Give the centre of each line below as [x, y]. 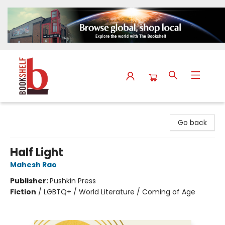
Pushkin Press [73, 181]
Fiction [23, 192]
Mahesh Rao [33, 165]
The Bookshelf [32, 112]
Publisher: [30, 181]
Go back [192, 123]
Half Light [37, 153]
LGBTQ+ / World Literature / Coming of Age [120, 192]
